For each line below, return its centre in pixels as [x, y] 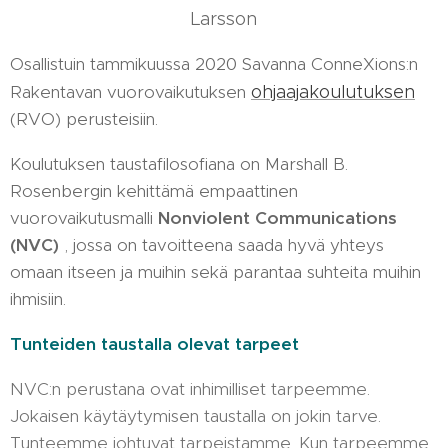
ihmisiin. [40, 299]
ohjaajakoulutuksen [333, 92]
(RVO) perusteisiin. [86, 119]
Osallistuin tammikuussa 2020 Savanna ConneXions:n [214, 64]
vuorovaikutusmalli [84, 218]
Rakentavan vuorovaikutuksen [130, 92]
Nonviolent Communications [277, 218]
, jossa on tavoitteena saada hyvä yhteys [221, 245]
